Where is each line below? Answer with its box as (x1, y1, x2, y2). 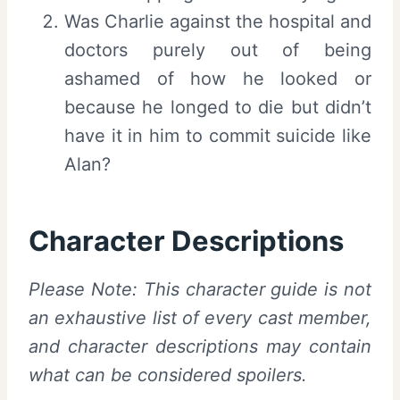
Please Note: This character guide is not (29, 279, 371, 301)
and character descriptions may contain (29, 336, 371, 358)
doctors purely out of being (64, 39, 371, 62)
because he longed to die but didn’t (64, 96, 371, 119)
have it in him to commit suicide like (64, 125, 371, 147)
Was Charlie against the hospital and (64, 11, 371, 33)
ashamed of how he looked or (64, 68, 371, 90)
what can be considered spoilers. (29, 364, 307, 387)
